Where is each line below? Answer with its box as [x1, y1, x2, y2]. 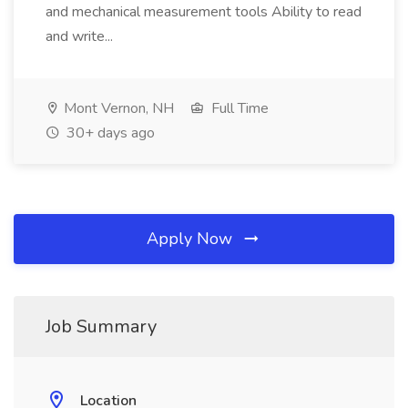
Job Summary [46, 314, 157, 339]
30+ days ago [63, 123, 155, 143]
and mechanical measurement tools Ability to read [46, 2, 362, 22]
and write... [46, 26, 117, 46]
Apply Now [147, 228, 237, 250]
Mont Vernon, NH [60, 98, 174, 118]
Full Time [208, 98, 269, 118]
